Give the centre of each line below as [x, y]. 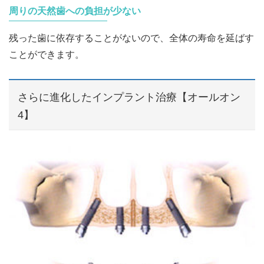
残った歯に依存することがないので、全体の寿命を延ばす [131, 38]
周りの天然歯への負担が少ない [75, 11]
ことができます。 [47, 55]
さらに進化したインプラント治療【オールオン [129, 98]
